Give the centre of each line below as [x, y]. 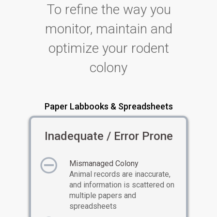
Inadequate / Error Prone [108, 136]
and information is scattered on [122, 185]
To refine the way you [108, 9]
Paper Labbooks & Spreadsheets [108, 106]
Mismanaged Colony [104, 163]
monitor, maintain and [108, 29]
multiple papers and [103, 195]
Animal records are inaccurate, [120, 174]
